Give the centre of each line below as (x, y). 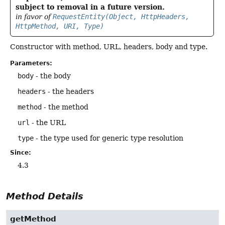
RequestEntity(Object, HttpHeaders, (121, 16)
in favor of (34, 16)
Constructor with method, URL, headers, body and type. (109, 46)
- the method (65, 107)
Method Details (45, 196)
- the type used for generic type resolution (108, 138)
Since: (21, 152)
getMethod (33, 219)
